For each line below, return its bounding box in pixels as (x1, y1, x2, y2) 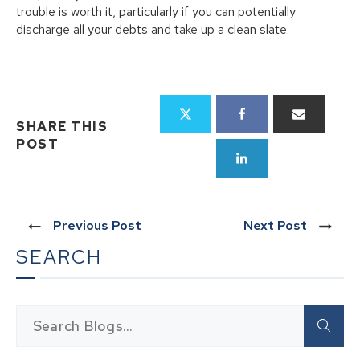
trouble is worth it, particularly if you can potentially (16, 3, 296, 21)
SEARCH (16, 243, 102, 269)
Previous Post (53, 216, 141, 234)
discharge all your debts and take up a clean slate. (16, 21, 289, 39)
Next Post (243, 216, 307, 234)
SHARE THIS (16, 118, 108, 136)
